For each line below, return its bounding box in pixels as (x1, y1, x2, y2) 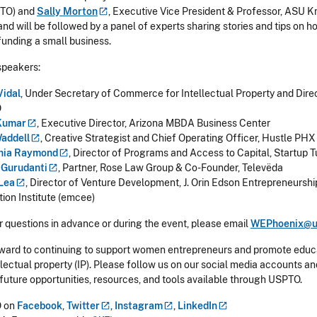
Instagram (115, 300, 163, 311)
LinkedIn (178, 300, 217, 311)
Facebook (17, 300, 62, 311)
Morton (63, 6, 98, 17)
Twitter (67, 300, 100, 311)
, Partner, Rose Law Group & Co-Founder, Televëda (58, 162, 287, 173)
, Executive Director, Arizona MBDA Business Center (37, 117, 270, 129)
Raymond (14, 147, 58, 158)
